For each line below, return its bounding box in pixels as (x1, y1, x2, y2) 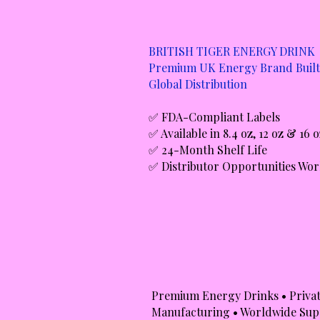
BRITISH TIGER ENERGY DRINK (149, 44, 315, 59)
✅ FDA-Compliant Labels (149, 109, 280, 124)
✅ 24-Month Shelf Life (149, 142, 267, 157)
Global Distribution (149, 76, 247, 91)
